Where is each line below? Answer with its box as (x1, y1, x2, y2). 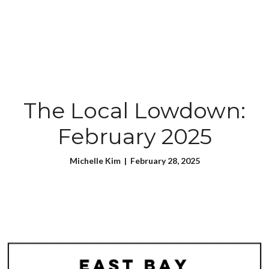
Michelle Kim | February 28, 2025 (69, 156, 200, 166)
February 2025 (57, 123, 212, 150)
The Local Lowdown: (23, 97, 246, 124)
